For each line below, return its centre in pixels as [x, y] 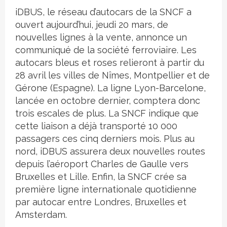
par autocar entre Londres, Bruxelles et [101, 202]
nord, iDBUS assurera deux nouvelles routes [110, 152]
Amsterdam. [41, 215]
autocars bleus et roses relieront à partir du [110, 63]
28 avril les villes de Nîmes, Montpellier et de [112, 75]
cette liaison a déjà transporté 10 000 [96, 126]
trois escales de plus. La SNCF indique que [107, 113]
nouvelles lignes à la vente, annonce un [101, 37]
